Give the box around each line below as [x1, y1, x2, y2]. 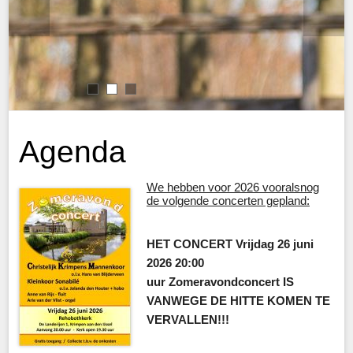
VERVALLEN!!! [146, 314, 229, 326]
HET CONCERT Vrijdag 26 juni [146, 238, 314, 251]
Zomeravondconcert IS [168, 276, 294, 288]
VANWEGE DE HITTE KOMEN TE [146, 295, 330, 307]
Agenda [18, 135, 126, 169]
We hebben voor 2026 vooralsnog [146, 181, 319, 194]
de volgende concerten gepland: [146, 195, 310, 207]
